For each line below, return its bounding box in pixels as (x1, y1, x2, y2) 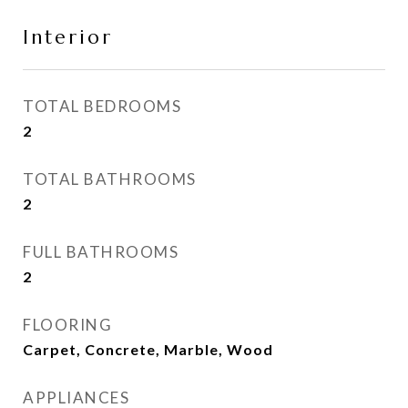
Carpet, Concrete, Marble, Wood (23, 341, 273, 358)
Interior (23, 25, 113, 49)
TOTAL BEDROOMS (23, 97, 181, 116)
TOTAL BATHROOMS (23, 169, 197, 189)
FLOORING (23, 315, 112, 334)
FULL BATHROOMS (23, 242, 178, 261)
